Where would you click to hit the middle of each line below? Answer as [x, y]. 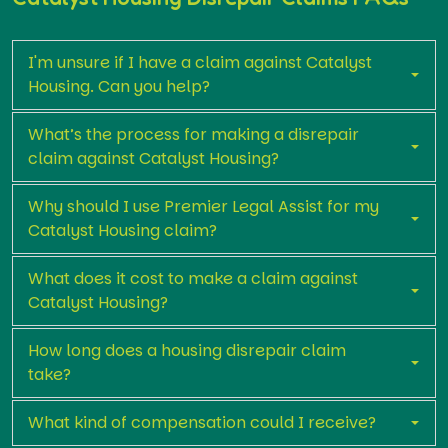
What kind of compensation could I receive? [202, 422]
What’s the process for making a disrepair [193, 134]
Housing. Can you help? [119, 86]
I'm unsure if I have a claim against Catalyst [200, 62]
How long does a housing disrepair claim [187, 350]
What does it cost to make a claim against [193, 278]
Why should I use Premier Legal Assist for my [203, 206]
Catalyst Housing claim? [122, 230]
